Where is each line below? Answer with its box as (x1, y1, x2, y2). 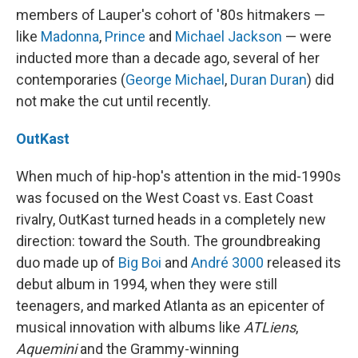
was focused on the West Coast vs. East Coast (16, 189, 313, 206)
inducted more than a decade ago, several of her (16, 50, 320, 66)
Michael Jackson (175, 28, 282, 45)
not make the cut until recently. (16, 93, 211, 109)
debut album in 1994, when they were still (16, 276, 277, 292)
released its (264, 254, 341, 271)
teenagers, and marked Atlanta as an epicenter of (16, 297, 325, 314)
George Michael (125, 71, 225, 88)
